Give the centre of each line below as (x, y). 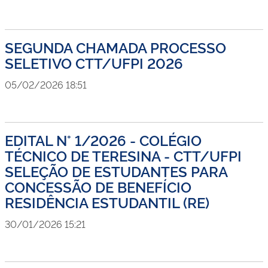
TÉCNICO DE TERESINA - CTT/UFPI (123, 155)
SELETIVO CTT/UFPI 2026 (94, 63)
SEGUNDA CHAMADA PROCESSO (115, 47)
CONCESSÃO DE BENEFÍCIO (98, 186)
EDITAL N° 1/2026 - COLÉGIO (103, 140)
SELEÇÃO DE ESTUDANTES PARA (116, 171)
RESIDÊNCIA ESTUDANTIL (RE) (107, 202)
